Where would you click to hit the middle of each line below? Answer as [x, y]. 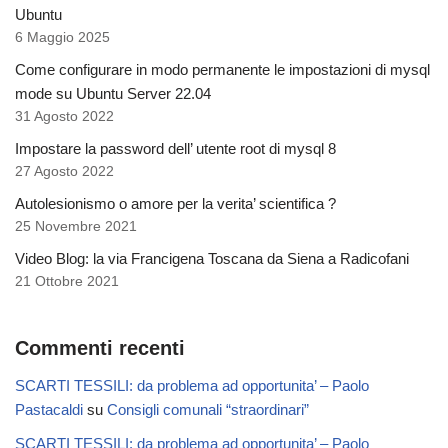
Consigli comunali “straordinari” [208, 409]
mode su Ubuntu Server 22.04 [113, 93]
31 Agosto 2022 [64, 116]
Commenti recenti [100, 348]
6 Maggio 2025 [62, 37]
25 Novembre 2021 [76, 226]
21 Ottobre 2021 [67, 281]
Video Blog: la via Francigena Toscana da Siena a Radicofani [212, 258]
